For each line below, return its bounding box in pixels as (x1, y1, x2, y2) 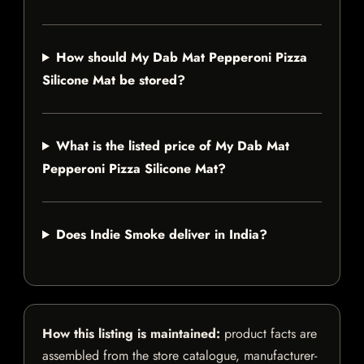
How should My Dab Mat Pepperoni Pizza (55, 48, 307, 67)
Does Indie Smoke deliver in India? (55, 225, 267, 245)
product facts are (220, 324, 317, 344)
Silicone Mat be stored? (42, 71, 185, 90)
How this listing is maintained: (42, 324, 220, 344)
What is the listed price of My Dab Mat (55, 136, 289, 156)
